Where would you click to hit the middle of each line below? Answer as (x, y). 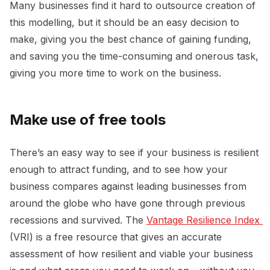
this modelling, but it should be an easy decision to (124, 23)
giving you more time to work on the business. (117, 73)
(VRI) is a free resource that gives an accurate (116, 237)
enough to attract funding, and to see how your (119, 170)
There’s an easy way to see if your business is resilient (134, 153)
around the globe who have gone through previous (127, 203)
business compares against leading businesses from (128, 187)
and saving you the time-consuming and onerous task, (134, 56)
